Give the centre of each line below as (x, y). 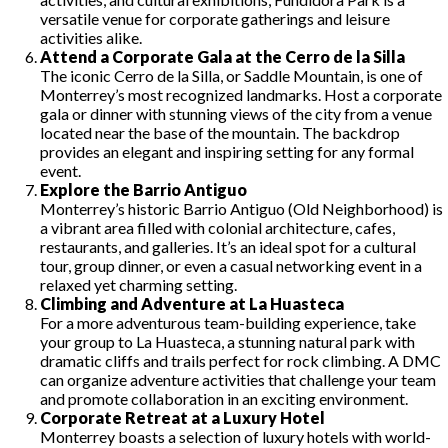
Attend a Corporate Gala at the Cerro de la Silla (222, 56)
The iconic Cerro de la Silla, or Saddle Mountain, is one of (231, 75)
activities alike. (91, 37)
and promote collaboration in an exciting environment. (224, 398)
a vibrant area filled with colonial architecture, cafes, (217, 227)
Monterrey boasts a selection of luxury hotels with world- (235, 436)
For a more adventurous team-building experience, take (228, 322)
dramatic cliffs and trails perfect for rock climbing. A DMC (240, 360)
